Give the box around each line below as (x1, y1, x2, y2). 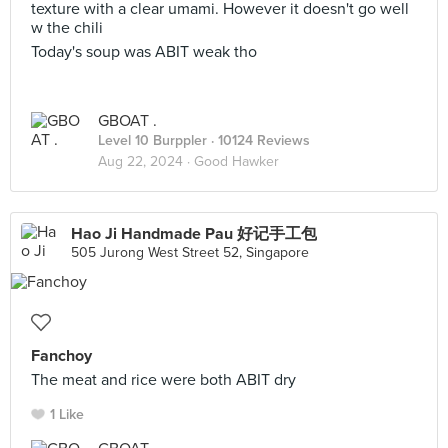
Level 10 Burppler (98, 132, 207, 149)
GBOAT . (98, 111, 157, 131)
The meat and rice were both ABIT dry (31, 370, 296, 390)
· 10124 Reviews (207, 132, 310, 149)
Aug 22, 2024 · (98, 153, 194, 170)
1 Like (50, 406, 84, 423)
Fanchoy (31, 346, 92, 366)
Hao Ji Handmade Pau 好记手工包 (71, 224, 317, 244)
